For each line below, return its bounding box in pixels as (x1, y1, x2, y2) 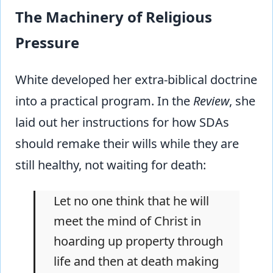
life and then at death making (54, 253, 219, 270)
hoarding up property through (54, 233, 223, 250)
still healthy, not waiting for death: (15, 157, 206, 174)
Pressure (15, 32, 79, 53)
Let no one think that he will (54, 193, 209, 210)
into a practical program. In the (15, 93, 193, 110)
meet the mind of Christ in (54, 213, 201, 230)
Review (193, 93, 229, 110)
